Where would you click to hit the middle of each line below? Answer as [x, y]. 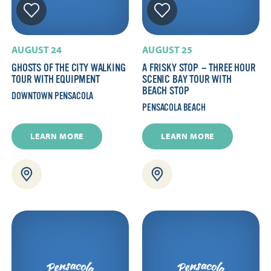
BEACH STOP [166, 90]
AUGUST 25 [168, 49]
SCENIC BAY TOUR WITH [187, 79]
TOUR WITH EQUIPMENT [56, 79]
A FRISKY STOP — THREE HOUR [199, 67]
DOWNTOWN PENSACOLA [53, 96]
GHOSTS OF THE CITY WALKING [69, 67]
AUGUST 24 [37, 49]
